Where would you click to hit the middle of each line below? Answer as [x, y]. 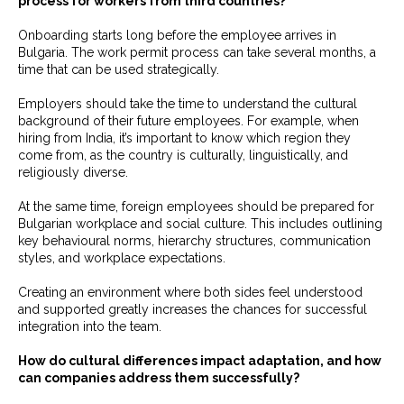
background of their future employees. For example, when [188, 121]
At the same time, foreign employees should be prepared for [196, 207]
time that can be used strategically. [119, 69]
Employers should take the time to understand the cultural [188, 104]
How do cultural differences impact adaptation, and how [200, 361]
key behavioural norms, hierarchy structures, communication [194, 241]
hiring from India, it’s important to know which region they [184, 138]
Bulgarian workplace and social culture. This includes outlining [200, 224]
